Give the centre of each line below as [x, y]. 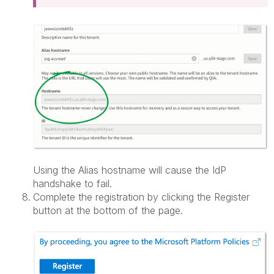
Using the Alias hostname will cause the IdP [130, 170]
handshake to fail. [72, 183]
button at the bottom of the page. [108, 210]
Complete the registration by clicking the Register [141, 197]
